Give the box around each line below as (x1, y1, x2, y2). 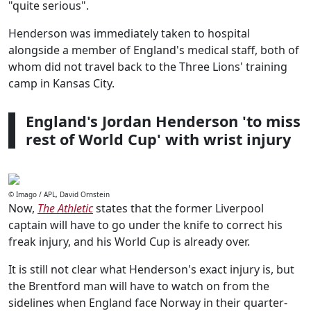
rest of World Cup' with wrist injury (26, 129, 291, 149)
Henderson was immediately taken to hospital (8, 26, 250, 41)
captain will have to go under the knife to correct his (8, 217, 283, 233)
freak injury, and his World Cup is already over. (8, 234, 250, 249)
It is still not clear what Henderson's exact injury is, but (8, 262, 294, 277)
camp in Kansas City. (8, 76, 115, 91)
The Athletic (37, 201, 93, 216)
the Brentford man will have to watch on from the (8, 278, 269, 294)
